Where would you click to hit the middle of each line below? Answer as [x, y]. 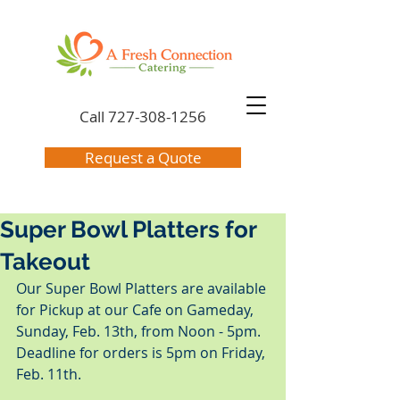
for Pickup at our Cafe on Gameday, [137, 310]
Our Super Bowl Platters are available [143, 288]
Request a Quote [143, 158]
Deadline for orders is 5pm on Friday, [142, 353]
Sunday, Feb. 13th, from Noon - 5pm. [142, 331]
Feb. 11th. [49, 374]
